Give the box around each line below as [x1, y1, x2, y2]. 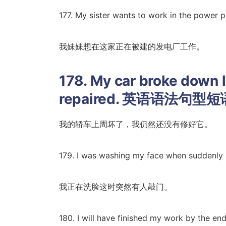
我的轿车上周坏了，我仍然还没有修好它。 [59, 119, 212, 129]
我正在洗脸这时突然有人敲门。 [59, 181, 172, 192]
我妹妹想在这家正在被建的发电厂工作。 [59, 41, 204, 51]
